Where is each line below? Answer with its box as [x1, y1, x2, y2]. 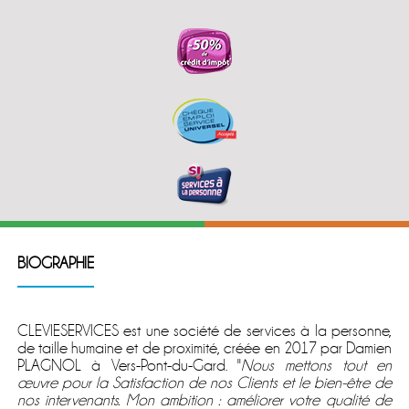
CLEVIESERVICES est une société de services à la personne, [16, 321, 393, 340]
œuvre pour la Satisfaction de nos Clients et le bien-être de [16, 373, 393, 392]
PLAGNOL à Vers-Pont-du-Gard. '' [16, 356, 242, 374]
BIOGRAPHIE [16, 254, 94, 272]
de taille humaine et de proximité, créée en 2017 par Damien [16, 339, 393, 357]
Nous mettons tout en [241, 356, 393, 374]
